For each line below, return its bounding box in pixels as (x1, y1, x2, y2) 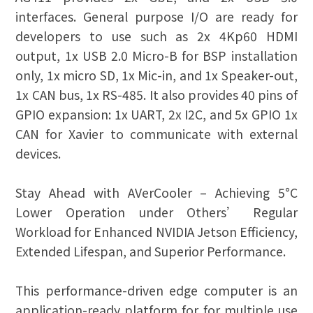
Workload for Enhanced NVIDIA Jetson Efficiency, (15, 223, 298, 241)
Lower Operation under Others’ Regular (15, 203, 298, 221)
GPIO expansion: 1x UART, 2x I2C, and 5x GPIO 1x (15, 105, 298, 124)
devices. (15, 145, 61, 163)
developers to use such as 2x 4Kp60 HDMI (15, 27, 298, 45)
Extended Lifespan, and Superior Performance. (15, 242, 286, 261)
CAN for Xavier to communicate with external (15, 125, 298, 143)
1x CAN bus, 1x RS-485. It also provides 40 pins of (15, 86, 298, 104)
